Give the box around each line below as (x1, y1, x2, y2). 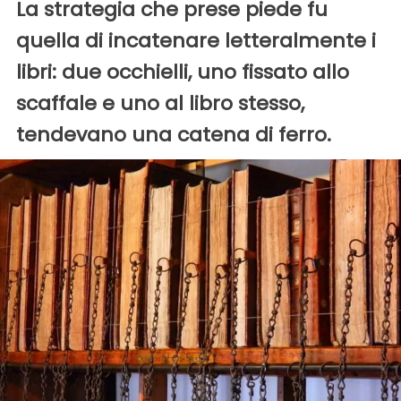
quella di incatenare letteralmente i (16, 27, 376, 55)
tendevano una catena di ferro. (16, 121, 331, 149)
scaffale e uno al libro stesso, (16, 90, 304, 118)
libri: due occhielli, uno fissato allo (16, 58, 349, 87)
